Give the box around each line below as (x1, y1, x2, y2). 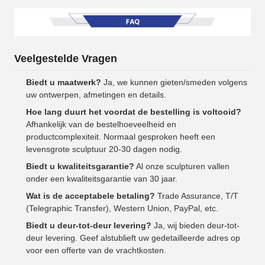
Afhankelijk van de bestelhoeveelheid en (26, 119, 176, 130)
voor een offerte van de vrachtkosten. (26, 245, 166, 256)
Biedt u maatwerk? (26, 77, 101, 88)
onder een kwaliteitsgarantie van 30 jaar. (26, 174, 177, 184)
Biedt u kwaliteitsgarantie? (26, 161, 134, 172)
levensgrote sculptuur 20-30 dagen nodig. (26, 144, 182, 154)
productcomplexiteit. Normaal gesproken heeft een (26, 132, 215, 142)
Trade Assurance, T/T (155, 191, 238, 201)
